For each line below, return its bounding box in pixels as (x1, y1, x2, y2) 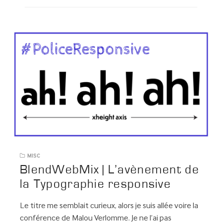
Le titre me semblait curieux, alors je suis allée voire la (20, 202, 198, 211)
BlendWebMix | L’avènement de (20, 164, 199, 176)
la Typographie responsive (20, 178, 171, 191)
